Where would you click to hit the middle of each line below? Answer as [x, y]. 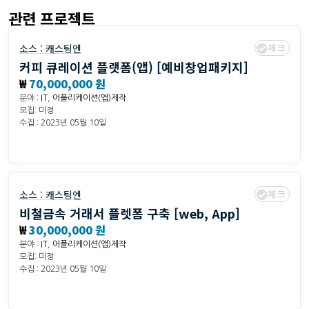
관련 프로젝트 [52, 18]
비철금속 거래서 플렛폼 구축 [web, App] [130, 213]
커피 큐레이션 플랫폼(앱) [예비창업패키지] [134, 67]
